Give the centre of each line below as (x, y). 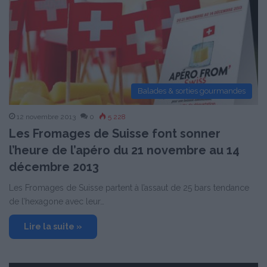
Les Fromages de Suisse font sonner (115, 134)
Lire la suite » (53, 227)
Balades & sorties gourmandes (192, 91)
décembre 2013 (54, 167)
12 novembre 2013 (46, 117)
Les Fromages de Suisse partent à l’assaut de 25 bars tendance (129, 188)
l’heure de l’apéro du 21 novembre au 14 (124, 150)
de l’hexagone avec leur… (57, 202)
